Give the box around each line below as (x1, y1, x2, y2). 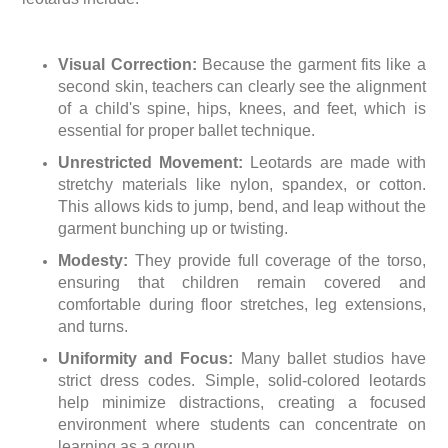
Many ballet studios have (233, 350, 426, 368)
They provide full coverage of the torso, (128, 252, 426, 270)
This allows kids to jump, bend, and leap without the (58, 198, 426, 216)
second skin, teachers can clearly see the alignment (58, 78, 426, 96)
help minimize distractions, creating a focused (58, 394, 426, 412)
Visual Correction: (58, 56, 197, 74)
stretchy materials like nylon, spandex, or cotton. (58, 176, 426, 194)
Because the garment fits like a (196, 56, 426, 74)
